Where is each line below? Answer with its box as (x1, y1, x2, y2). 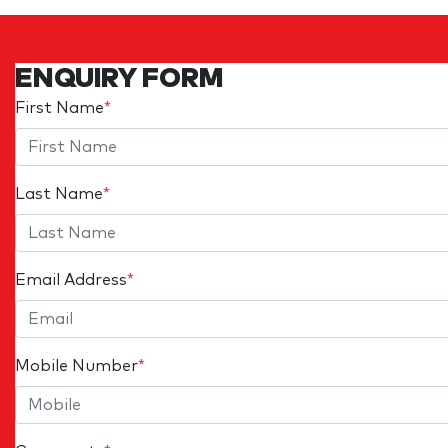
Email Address (15, 271, 127, 288)
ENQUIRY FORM (15, 64, 223, 93)
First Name (15, 99, 104, 116)
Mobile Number (15, 357, 138, 374)
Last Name (15, 185, 103, 202)
